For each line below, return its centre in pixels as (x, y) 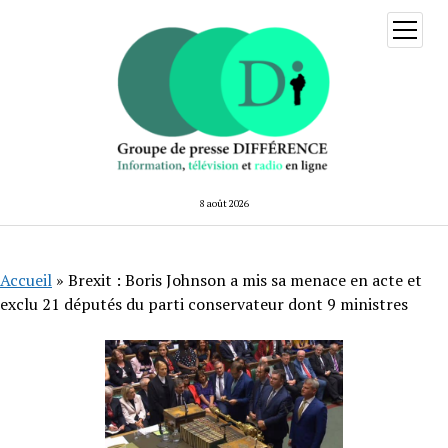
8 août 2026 (224, 203)
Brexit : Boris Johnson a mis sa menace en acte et (245, 279)
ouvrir (420, 27)
